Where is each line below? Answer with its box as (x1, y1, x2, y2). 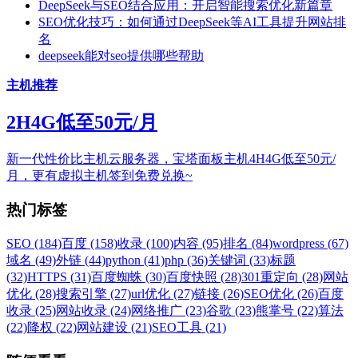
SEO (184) (6, 236, 62, 250)
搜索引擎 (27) (56, 286, 131, 300)
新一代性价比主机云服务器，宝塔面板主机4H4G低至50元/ (6, 152, 336, 166)
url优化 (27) (131, 286, 194, 300)
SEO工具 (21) (152, 320, 226, 334)
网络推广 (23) (131, 303, 206, 317)
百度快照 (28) (166, 269, 241, 284)
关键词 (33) (208, 253, 270, 267)
